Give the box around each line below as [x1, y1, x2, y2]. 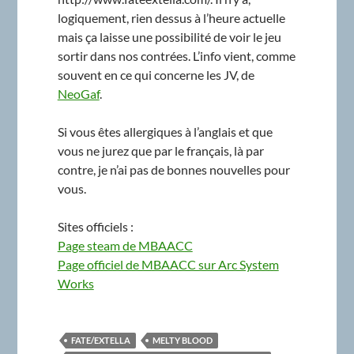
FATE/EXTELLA [70, 334, 130, 345]
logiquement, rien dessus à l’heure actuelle [57, 9, 285, 25]
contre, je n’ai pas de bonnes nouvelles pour [57, 161, 290, 177]
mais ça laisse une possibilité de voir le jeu [57, 28, 281, 44]
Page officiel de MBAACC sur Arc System [57, 256, 279, 272]
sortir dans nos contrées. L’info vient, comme [57, 47, 296, 63]
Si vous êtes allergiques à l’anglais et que [57, 123, 273, 139]
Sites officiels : [57, 218, 134, 234]
